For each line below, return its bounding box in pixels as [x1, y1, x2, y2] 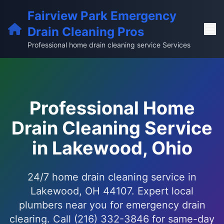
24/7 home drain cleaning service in [27, 171, 196, 183]
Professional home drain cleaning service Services [27, 40, 190, 49]
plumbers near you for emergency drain [18, 199, 205, 211]
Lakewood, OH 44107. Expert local [30, 185, 193, 197]
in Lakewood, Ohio [31, 137, 192, 159]
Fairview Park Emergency [27, 8, 176, 23]
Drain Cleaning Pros [27, 24, 144, 39]
